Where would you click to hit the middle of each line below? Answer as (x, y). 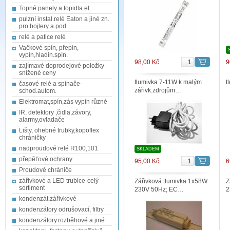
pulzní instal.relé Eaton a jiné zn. (64, 19)
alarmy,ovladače (42, 120)
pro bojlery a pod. (43, 26)
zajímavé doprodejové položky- (63, 66)
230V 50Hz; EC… (159, 189)
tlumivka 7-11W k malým (168, 82)
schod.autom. (38, 91)
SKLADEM (148, 149)
